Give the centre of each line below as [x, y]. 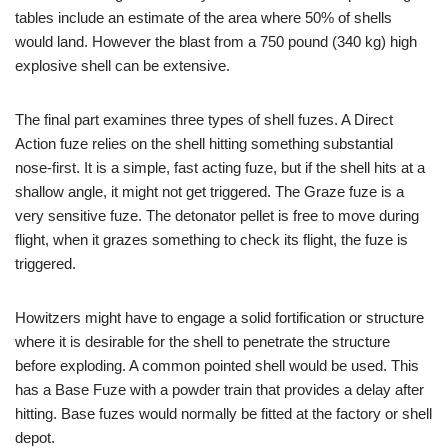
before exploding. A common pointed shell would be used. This [217, 366]
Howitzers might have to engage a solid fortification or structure [219, 318]
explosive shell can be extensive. [122, 66]
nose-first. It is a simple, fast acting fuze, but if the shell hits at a [220, 168]
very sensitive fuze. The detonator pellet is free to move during [217, 216]
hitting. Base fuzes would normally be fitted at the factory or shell [223, 414]
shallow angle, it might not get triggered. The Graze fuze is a [209, 192]
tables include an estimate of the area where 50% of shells [203, 18]
